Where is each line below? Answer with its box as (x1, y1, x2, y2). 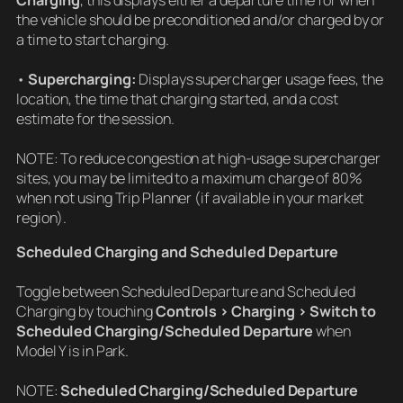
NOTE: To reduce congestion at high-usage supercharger (16, 148, 381, 169)
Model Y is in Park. (16, 341, 130, 362)
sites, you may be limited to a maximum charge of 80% (16, 168, 363, 189)
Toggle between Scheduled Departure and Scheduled (16, 282, 356, 302)
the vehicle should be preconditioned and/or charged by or (16, 10, 385, 31)
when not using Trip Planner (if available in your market (16, 188, 364, 209)
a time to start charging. (16, 30, 169, 50)
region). (16, 208, 67, 228)
